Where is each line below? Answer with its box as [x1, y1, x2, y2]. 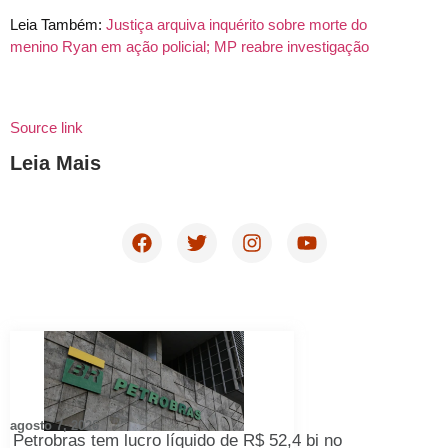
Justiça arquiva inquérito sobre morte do [106, 16, 367, 34]
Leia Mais [10, 151, 101, 174]
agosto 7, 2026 [10, 417, 99, 433]
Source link [10, 118, 83, 136]
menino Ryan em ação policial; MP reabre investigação [10, 38, 369, 56]
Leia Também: [10, 16, 106, 34]
